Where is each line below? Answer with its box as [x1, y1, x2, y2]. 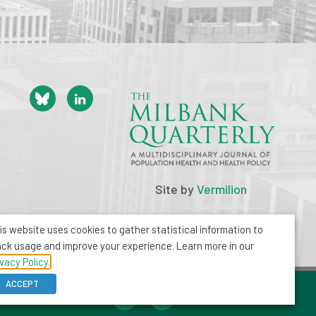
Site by [155, 181, 197, 197]
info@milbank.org [48, 298, 123, 310]
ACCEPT [6, 278, 39, 289]
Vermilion [197, 181, 247, 197]
